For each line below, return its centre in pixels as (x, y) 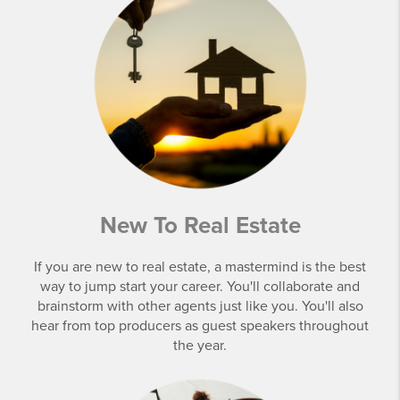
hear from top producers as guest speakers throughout (200, 326)
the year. (200, 346)
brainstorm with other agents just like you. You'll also (200, 306)
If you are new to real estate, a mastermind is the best (200, 267)
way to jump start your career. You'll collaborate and (200, 287)
